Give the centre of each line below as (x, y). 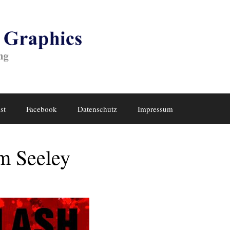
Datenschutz (97, 109)
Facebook (42, 109)
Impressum (155, 109)
